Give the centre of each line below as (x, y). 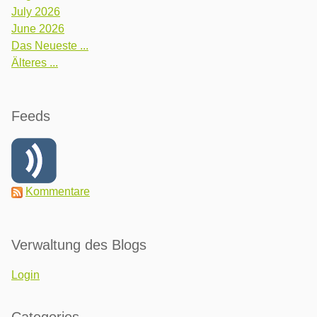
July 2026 (36, 12)
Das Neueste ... (50, 46)
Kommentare (58, 192)
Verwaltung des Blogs (79, 245)
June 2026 (38, 29)
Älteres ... (35, 63)
